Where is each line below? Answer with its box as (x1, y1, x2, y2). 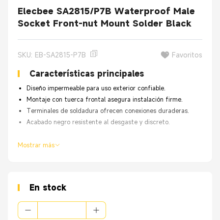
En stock (29, 182, 66, 193)
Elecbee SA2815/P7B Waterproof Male (18, 5, 195, 17)
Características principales (29, 68, 144, 79)
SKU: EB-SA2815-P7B (18, 50, 86, 59)
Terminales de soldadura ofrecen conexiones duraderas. (27, 107, 189, 114)
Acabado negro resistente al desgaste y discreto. (27, 118, 170, 126)
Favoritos (172, 50, 202, 59)
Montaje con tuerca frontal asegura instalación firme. (27, 95, 183, 103)
